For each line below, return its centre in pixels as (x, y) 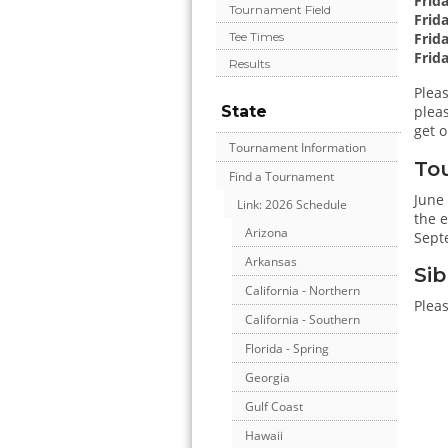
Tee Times (256, 37)
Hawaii (264, 436)
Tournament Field (280, 10)
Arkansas (271, 262)
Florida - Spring (287, 349)
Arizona (266, 233)
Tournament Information (297, 148)
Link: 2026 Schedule (292, 205)
